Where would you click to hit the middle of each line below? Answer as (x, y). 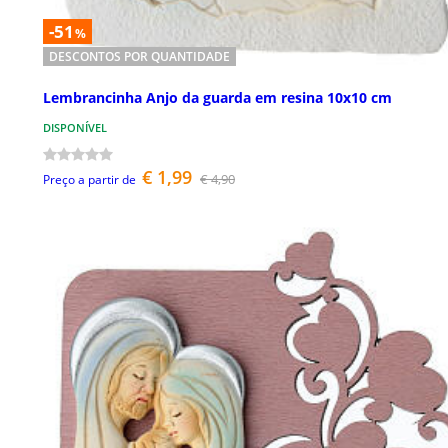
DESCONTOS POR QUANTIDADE (139, 57)
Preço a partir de (89, 179)
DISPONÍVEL (75, 127)
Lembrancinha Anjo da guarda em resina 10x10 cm (217, 97)
